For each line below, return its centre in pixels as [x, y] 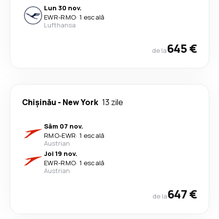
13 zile [113, 102]
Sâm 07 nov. [64, 126]
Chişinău [39, 102]
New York [80, 102]
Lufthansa [60, 25]
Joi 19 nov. [61, 153]
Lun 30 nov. [63, 8]
